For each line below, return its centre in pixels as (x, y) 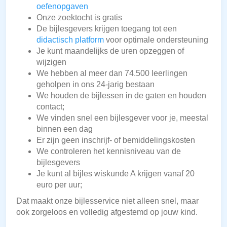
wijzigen (51, 62)
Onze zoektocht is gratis (79, 18)
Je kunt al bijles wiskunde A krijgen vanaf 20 (116, 174)
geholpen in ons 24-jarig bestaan (96, 85)
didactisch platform (70, 40)
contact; (50, 107)
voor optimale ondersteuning (156, 40)
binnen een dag (65, 129)
